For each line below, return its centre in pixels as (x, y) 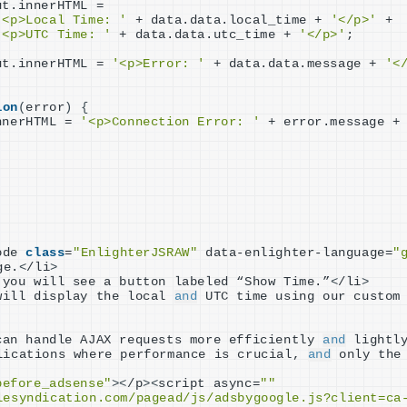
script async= (209, 383)
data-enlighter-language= (295, 253)
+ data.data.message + (295, 64)
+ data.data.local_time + (229, 20)
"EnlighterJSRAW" (135, 253)
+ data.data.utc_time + (205, 35)
